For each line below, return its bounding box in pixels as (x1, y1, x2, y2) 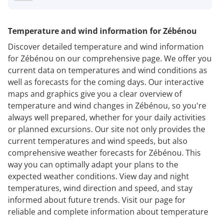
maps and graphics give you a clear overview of (8, 88, 182, 99)
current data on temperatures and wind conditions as (8, 64, 207, 76)
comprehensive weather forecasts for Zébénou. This (8, 147, 201, 158)
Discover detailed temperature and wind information (8, 41, 204, 52)
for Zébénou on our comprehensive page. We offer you (8, 53, 212, 64)
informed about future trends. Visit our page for (8, 194, 186, 205)
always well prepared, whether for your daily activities (8, 111, 206, 123)
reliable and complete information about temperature (8, 206, 208, 217)
